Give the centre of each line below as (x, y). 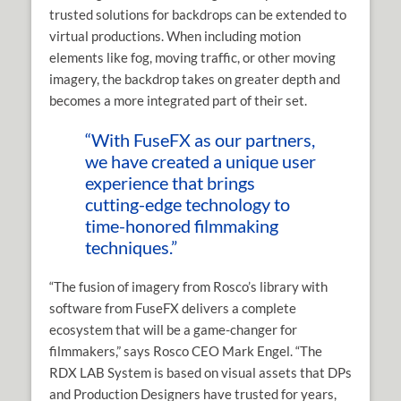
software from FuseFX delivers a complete (173, 308)
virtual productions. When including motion (175, 36)
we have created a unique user (200, 162)
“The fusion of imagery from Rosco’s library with (188, 287)
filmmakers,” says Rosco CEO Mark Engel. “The (186, 351)
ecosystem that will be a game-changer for (173, 330)
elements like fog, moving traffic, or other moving (192, 58)
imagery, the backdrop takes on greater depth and (195, 79)
